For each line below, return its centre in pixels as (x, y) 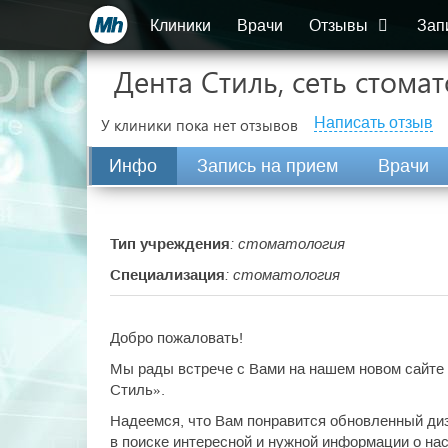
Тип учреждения (170, 243)
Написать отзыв (373, 122)
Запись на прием (267, 166)
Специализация (167, 274)
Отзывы (340, 25)
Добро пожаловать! (176, 337)
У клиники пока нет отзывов (199, 125)
